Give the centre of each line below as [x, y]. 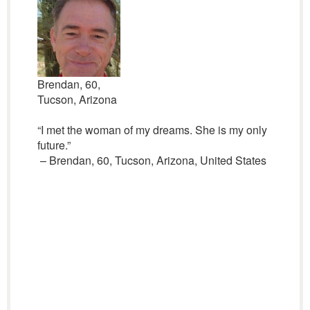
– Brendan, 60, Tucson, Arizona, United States [152, 160]
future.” [54, 145]
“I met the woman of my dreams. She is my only [152, 130]
